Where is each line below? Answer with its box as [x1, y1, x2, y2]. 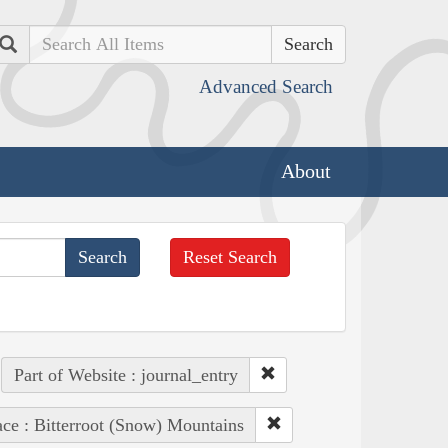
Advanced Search [199, 76, 333, 97]
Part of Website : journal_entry [13, 364, 238, 385]
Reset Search [183, 246, 278, 267]
